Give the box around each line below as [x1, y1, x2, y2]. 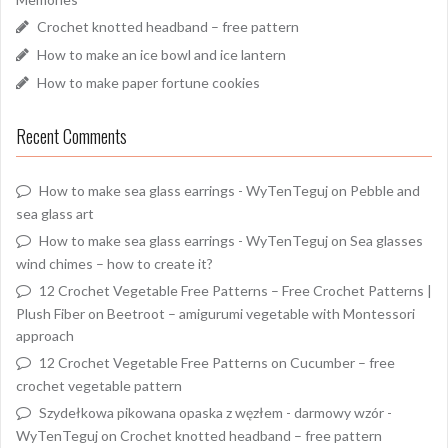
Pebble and [350, 182, 420, 200]
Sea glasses [350, 232, 423, 250]
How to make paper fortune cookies [37, 74, 260, 92]
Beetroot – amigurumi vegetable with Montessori [107, 305, 415, 323]
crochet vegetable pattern [16, 377, 182, 395]
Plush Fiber [16, 305, 85, 323]
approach [16, 327, 74, 345]
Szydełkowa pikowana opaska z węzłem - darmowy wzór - [39, 404, 392, 422]
